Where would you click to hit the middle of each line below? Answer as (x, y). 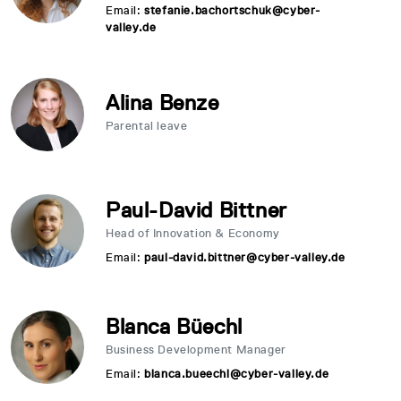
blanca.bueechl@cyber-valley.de (237, 374)
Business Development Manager (196, 350)
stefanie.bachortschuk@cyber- (233, 10)
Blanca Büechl (174, 326)
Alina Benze (162, 102)
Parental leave (147, 125)
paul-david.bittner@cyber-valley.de (245, 257)
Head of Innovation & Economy (193, 233)
